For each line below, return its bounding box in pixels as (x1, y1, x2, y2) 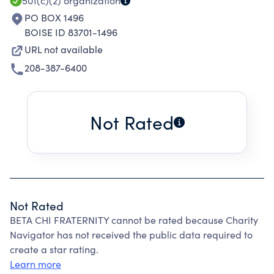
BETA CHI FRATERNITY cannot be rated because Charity (10, 213, 258, 226)
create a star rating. (10, 243, 98, 256)
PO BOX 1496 (24, 11, 84, 24)
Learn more (10, 257, 61, 270)
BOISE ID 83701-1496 (24, 26, 117, 39)
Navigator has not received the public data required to (10, 228, 253, 241)
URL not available (24, 43, 103, 56)
